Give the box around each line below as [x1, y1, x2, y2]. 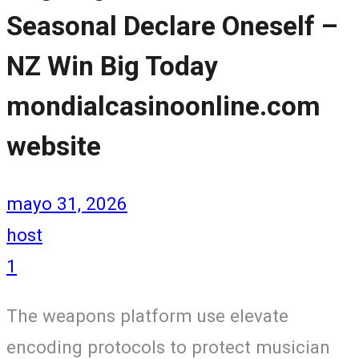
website [6, 130, 101, 162]
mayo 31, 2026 [6, 193, 127, 215]
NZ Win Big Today [6, 50, 218, 82]
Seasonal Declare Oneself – [6, 10, 338, 42]
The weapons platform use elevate [6, 305, 288, 326]
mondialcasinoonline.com [6, 90, 321, 122]
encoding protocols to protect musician [6, 336, 330, 357]
